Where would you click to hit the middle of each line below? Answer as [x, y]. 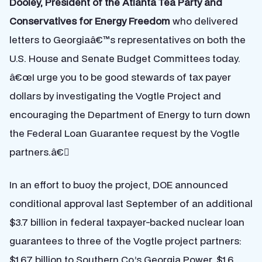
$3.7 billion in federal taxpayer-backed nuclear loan [127, 222]
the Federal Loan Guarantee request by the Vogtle [125, 133]
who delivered [204, 21]
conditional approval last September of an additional [131, 203]
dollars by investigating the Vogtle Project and [115, 96]
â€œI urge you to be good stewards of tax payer [120, 77]
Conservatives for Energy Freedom [90, 21]
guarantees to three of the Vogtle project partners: [125, 241]
